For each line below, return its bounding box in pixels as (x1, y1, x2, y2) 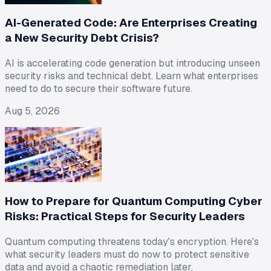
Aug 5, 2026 (5, 105, 60, 118)
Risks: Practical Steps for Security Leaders (5, 209, 245, 224)
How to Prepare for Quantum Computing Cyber (5, 194, 263, 209)
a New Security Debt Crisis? (5, 30, 159, 46)
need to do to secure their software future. (5, 82, 192, 96)
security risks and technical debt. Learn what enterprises (5, 70, 258, 83)
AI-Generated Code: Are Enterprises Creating (5, 15, 257, 31)
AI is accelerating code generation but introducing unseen (5, 57, 260, 70)
